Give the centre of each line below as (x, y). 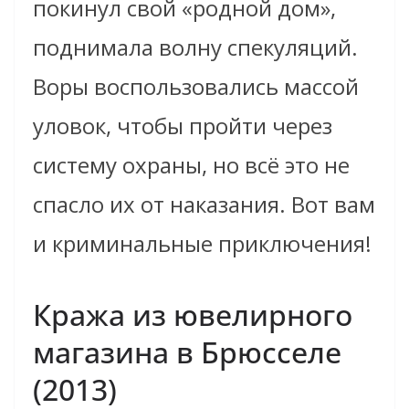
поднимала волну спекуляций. (195, 47)
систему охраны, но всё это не (191, 165)
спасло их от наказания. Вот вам (204, 204)
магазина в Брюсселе (187, 352)
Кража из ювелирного (193, 315)
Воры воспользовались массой (196, 87)
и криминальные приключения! (202, 244)
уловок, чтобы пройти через (183, 126)
